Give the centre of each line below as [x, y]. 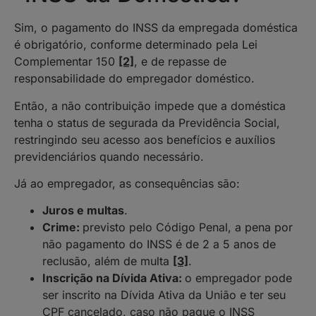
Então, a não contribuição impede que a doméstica [150, 105]
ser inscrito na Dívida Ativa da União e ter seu [164, 295]
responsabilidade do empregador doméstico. [134, 79]
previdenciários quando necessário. [109, 156]
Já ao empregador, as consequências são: [127, 184]
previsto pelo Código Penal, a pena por [188, 227]
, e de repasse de [180, 62]
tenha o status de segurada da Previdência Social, [147, 122]
